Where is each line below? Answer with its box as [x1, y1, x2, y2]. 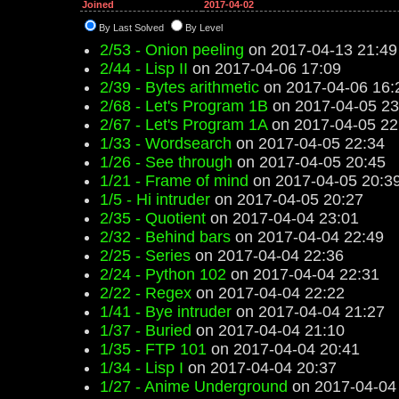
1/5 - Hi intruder [100, 191, 210, 208]
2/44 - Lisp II [100, 60, 188, 77]
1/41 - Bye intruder [100, 303, 232, 321]
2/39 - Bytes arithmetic [100, 78, 259, 96]
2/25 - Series [100, 247, 191, 265]
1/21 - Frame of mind [100, 172, 248, 190]
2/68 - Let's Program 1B [100, 97, 268, 115]
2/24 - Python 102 [100, 265, 226, 283]
